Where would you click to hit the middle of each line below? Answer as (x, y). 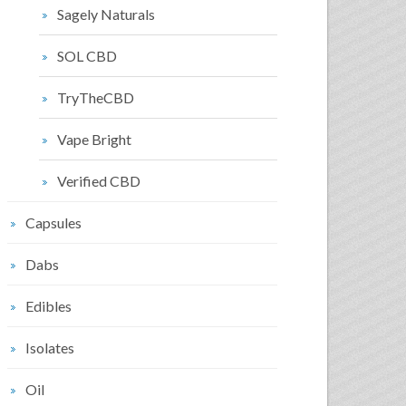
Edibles (48, 306)
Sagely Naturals (106, 14)
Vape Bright (94, 139)
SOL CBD (87, 56)
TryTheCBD (96, 97)
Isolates (50, 348)
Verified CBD (99, 181)
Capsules (53, 222)
